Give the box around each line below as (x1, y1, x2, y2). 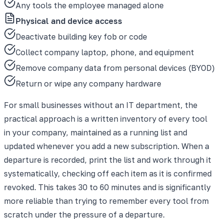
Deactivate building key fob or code (16, 31, 147, 42)
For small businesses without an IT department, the (4, 100, 197, 110)
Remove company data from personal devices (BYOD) (16, 63, 215, 73)
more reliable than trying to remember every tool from (4, 196, 209, 206)
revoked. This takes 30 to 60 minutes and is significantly (4, 182, 211, 192)
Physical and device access (16, 16, 122, 26)
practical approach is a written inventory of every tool (4, 113, 207, 124)
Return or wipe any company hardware (16, 78, 161, 88)
